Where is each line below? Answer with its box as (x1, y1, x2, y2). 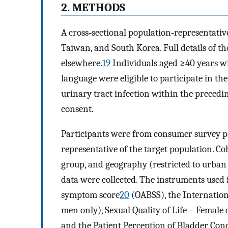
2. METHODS (61, 1, 125, 15)
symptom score (61, 189, 120, 201)
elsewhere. (61, 57, 102, 69)
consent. (61, 103, 94, 115)
